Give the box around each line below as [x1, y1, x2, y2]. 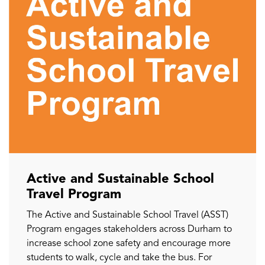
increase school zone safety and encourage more [27, 237, 231, 250]
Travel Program [27, 186, 121, 202]
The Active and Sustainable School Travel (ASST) [27, 209, 228, 221]
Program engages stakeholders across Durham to [27, 223, 232, 235]
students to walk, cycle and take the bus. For [27, 251, 212, 264]
